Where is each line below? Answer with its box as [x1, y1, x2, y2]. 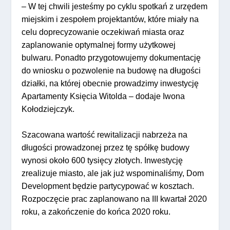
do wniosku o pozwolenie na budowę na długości [22, 66, 201, 75]
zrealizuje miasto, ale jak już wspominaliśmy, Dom [22, 169, 204, 178]
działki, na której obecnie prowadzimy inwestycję [22, 79, 199, 88]
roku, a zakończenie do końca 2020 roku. [22, 207, 171, 217]
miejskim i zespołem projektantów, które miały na [22, 14, 199, 24]
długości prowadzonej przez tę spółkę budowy [22, 143, 190, 152]
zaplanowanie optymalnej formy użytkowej [22, 40, 176, 49]
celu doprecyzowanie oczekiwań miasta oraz [22, 27, 185, 36]
